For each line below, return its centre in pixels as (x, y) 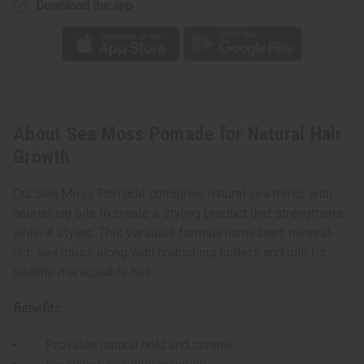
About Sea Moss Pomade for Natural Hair (178, 134)
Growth (41, 157)
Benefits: (38, 309)
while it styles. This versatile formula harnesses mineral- (174, 233)
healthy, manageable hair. (83, 272)
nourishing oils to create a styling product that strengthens (178, 214)
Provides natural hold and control (129, 345)
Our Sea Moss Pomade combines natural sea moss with (173, 194)
